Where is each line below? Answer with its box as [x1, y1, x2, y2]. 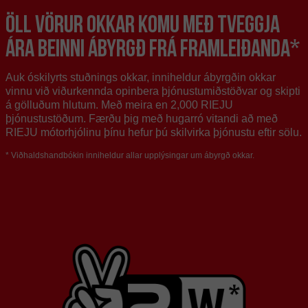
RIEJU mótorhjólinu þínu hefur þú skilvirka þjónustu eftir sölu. [5, 126, 302, 138]
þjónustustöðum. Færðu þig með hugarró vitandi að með [5, 112, 278, 124]
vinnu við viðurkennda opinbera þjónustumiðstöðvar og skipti [5, 85, 300, 97]
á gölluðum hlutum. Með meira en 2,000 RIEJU [5, 98, 233, 111]
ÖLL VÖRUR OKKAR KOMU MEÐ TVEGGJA [5, 10, 280, 36]
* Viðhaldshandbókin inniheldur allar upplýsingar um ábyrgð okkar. [5, 150, 254, 160]
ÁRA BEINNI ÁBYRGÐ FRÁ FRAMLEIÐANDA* [5, 34, 300, 60]
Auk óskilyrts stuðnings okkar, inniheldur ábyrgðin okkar [5, 71, 276, 83]
